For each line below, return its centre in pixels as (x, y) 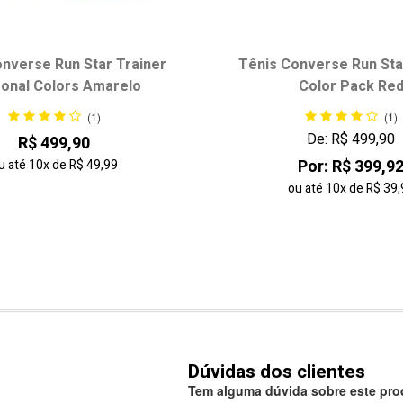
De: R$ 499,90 (351, 140)
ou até (306, 189)
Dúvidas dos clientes (277, 372)
